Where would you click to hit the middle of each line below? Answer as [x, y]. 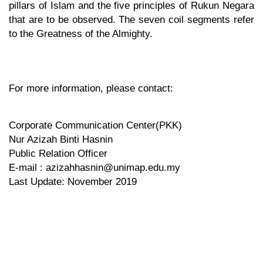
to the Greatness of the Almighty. [81, 34]
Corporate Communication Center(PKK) [95, 126]
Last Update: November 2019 [73, 182]
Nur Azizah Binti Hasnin [61, 140]
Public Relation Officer [58, 154]
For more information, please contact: [91, 89]
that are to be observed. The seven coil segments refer [131, 20]
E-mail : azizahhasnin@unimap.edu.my [95, 168]
